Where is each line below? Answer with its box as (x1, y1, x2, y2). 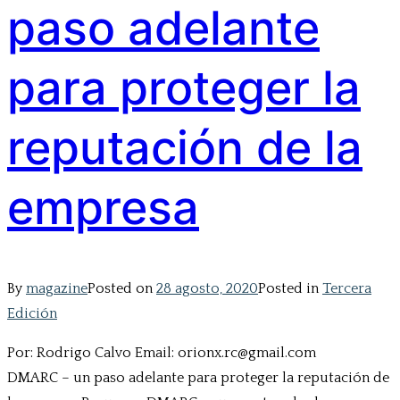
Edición (7, 305, 57, 322)
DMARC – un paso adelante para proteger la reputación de (7, 370, 389, 387)
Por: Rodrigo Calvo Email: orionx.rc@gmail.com (7, 345, 377, 362)
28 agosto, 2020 (156, 280, 258, 297)
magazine (26, 280, 87, 297)
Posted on (87, 280, 156, 297)
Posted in (258, 280, 322, 297)
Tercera (322, 280, 371, 297)
